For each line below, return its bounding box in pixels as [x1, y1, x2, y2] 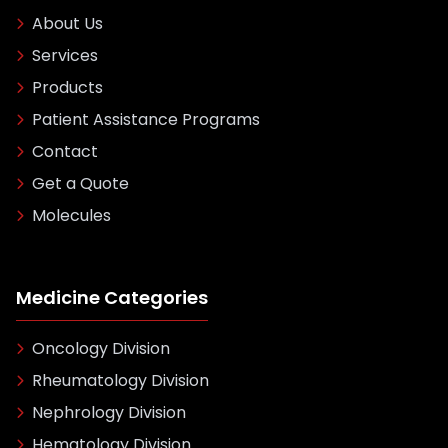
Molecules [32, 204, 111, 227]
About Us [32, 12, 103, 35]
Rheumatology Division [32, 369, 209, 392]
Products [32, 76, 103, 99]
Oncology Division [32, 337, 170, 360]
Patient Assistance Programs [32, 108, 260, 131]
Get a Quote [32, 172, 129, 195]
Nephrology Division [32, 401, 186, 424]
